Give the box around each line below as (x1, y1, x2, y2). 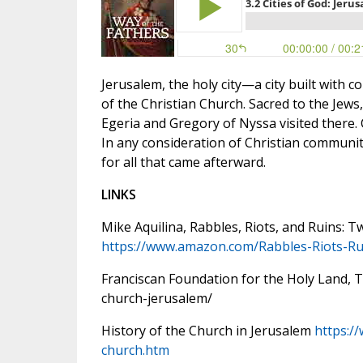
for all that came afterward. (100, 153, 266, 172)
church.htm (100, 341, 169, 360)
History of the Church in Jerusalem (100, 322, 314, 340)
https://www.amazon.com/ (100, 237, 258, 256)
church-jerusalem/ (100, 289, 212, 308)
